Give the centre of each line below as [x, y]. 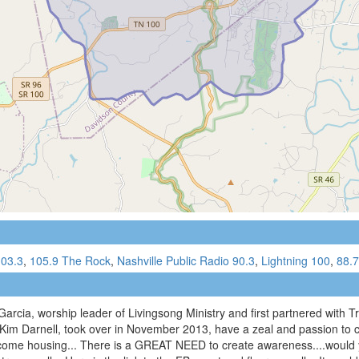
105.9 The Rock [70, 260]
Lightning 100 [296, 260]
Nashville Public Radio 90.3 [186, 260]
